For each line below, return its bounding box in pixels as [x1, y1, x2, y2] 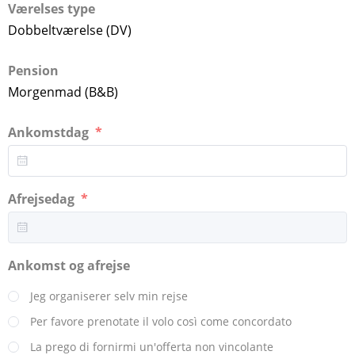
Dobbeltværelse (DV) [8, 21, 132, 39]
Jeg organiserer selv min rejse [27, 288, 188, 303]
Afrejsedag [8, 189, 78, 208]
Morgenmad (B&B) [8, 82, 118, 101]
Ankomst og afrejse [8, 256, 133, 274]
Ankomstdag [8, 123, 92, 141]
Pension [8, 61, 59, 79]
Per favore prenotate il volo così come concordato [27, 313, 292, 329]
